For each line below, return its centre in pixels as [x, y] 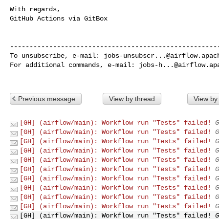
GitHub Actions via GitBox [59, 18]
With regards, [35, 9]
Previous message [47, 99]
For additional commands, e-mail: [74, 65]
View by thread [132, 99]
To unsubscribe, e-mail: [57, 55]
